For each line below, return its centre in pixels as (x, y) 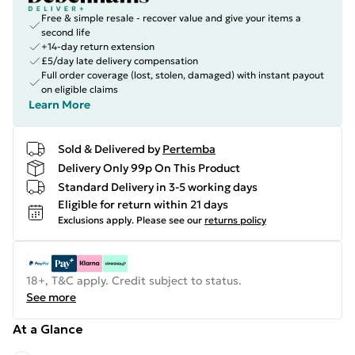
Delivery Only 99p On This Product (149, 168)
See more (51, 297)
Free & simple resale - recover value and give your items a (171, 18)
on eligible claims (80, 89)
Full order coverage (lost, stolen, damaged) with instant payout (183, 75)
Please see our (169, 220)
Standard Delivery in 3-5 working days (158, 187)
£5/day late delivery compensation (120, 61)
